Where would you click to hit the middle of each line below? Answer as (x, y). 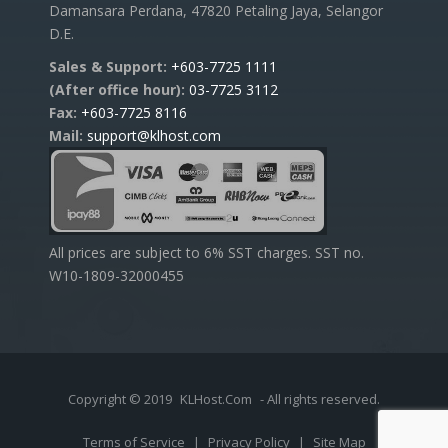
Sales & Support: (108, 66)
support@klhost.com (154, 135)
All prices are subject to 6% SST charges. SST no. (206, 252)
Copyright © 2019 (121, 398)
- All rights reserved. (318, 398)
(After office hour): (117, 89)
